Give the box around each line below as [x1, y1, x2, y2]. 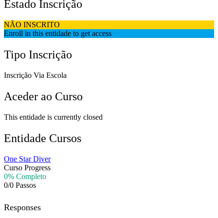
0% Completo [4, 172, 46, 181]
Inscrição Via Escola [4, 71, 67, 80]
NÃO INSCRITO [4, 20, 60, 29]
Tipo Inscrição [4, 48, 72, 61]
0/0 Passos [4, 181, 36, 189]
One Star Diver [4, 154, 51, 163]
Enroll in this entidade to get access [4, 29, 111, 38]
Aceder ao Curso [4, 90, 83, 103]
